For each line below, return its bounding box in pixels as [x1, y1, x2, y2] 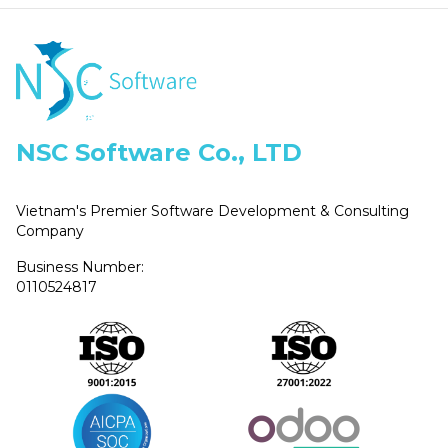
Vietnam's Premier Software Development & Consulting [16, 201, 409, 220]
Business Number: [16, 257, 144, 276]
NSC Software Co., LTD [16, 137, 302, 167]
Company [16, 221, 84, 240]
